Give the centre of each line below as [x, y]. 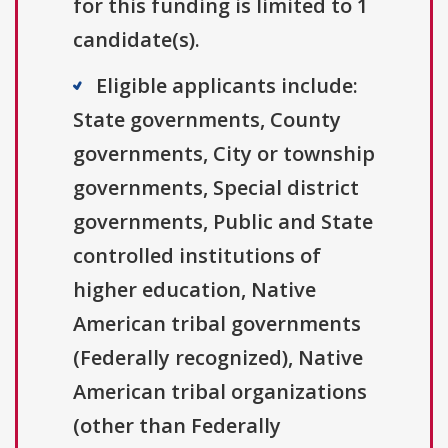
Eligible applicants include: [227, 86]
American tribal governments [217, 324]
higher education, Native [194, 290]
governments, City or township [224, 154]
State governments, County [207, 120]
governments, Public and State [223, 222]
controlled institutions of [197, 256]
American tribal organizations [220, 392]
